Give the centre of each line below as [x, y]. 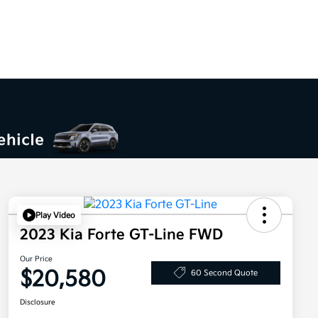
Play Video [55, 215]
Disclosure [38, 303]
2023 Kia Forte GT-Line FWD [121, 235]
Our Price [36, 259]
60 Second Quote [224, 273]
